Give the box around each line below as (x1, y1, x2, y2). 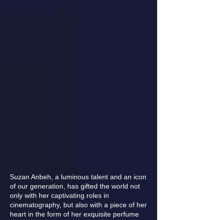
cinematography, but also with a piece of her (10, 201, 147, 209)
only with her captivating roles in (10, 192, 109, 199)
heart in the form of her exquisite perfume (10, 210, 139, 218)
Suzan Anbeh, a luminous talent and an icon (10, 173, 146, 181)
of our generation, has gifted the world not (10, 182, 140, 190)
